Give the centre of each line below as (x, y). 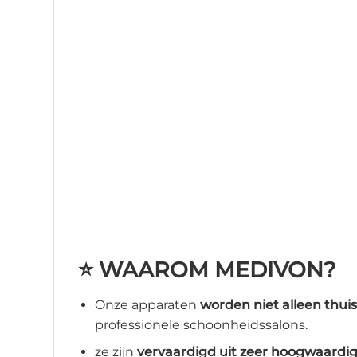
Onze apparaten (147, 304)
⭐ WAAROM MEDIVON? (207, 270)
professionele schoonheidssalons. (201, 324)
